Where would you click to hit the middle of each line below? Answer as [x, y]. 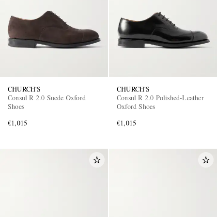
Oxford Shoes [136, 106]
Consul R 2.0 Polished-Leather [160, 97]
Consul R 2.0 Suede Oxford [47, 97]
